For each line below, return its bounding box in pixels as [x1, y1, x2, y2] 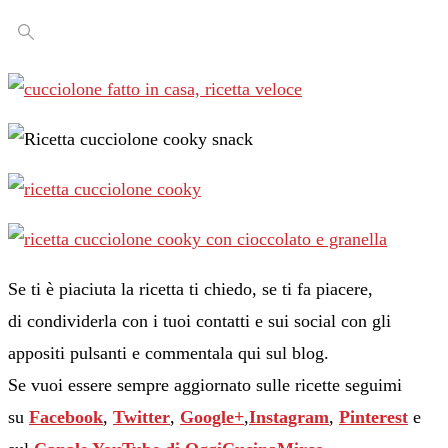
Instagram [249, 406, 329, 427]
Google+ [180, 406, 244, 427]
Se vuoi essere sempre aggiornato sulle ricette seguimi [8, 374, 402, 395]
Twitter [113, 406, 170, 427]
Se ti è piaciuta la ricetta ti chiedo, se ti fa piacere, [8, 278, 373, 299]
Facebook [29, 406, 103, 427]
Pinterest [339, 406, 408, 427]
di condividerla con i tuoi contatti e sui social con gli [8, 310, 391, 331]
